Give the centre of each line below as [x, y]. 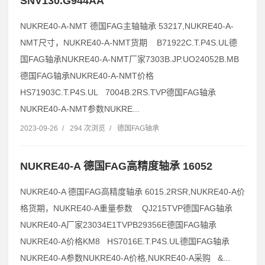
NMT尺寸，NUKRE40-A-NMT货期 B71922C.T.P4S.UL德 [129, 43]
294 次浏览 [88, 129]
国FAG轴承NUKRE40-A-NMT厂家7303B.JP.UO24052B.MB [130, 59]
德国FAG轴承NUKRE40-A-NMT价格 [87, 76]
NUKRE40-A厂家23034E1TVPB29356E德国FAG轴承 [118, 225]
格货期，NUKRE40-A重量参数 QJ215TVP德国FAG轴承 [126, 209]
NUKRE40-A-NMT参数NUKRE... [80, 109]
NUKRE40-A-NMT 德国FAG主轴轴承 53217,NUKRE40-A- [127, 26]
